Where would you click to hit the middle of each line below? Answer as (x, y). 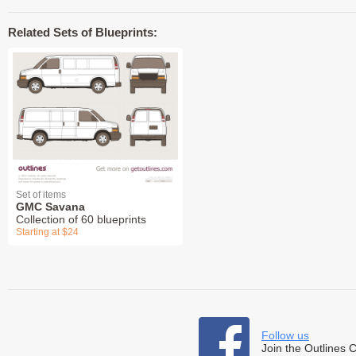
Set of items (41, 195)
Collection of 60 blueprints (81, 220)
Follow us (285, 336)
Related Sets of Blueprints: (83, 33)
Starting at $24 (47, 232)
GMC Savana (50, 207)
